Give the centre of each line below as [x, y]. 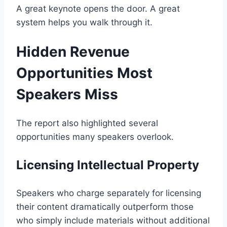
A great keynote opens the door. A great [98, 8]
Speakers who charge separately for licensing [109, 193]
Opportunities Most [84, 73]
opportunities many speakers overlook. [95, 137]
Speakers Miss [67, 94]
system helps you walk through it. [84, 22]
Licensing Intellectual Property [108, 165]
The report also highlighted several [87, 123]
